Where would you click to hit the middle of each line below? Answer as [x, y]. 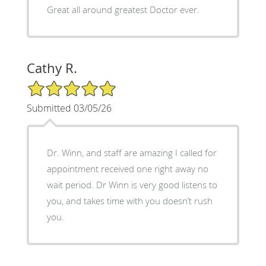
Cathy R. [52, 68]
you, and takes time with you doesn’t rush [129, 200]
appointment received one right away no [127, 168]
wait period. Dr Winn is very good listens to [132, 184]
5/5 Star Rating [56, 84]
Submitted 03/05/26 [69, 108]
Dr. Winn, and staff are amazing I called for [132, 152]
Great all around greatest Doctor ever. [123, 9]
